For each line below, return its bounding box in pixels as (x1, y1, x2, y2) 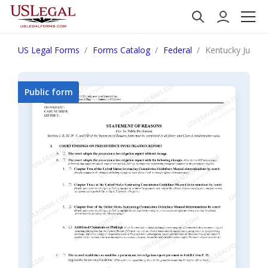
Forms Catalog (93, 44, 150, 56)
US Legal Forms (18, 44, 80, 56)
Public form (24, 86, 73, 98)
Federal (163, 44, 192, 56)
